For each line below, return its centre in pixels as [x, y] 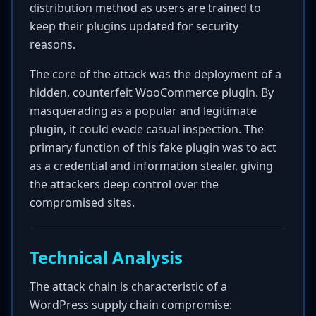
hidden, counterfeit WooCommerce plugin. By [152, 92]
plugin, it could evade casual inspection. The [147, 129]
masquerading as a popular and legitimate [143, 111]
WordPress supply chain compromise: [131, 305]
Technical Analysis [106, 257]
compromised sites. [82, 202]
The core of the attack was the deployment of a [156, 74]
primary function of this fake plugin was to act [153, 147]
